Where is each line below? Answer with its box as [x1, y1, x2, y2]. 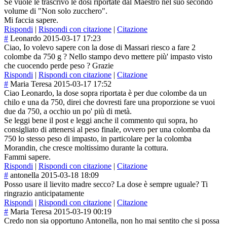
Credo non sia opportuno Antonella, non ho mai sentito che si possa [4, 216, 219, 225]
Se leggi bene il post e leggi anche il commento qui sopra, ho [4, 116, 198, 125]
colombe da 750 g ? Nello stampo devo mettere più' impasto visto [4, 52, 212, 61]
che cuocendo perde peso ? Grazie [4, 61, 113, 70]
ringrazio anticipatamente [4, 189, 84, 198]
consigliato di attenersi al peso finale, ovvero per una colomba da [4, 125, 210, 134]
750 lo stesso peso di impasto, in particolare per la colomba [4, 134, 192, 143]
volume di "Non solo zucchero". [4, 7, 107, 16]
